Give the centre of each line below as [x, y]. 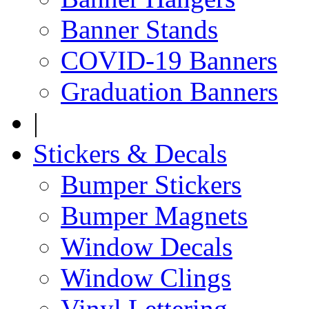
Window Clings [146, 278]
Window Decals [147, 247]
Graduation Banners [169, 91]
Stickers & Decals [130, 153]
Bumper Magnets [154, 216]
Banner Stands [139, 29]
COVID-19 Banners [169, 60]
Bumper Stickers [151, 185]
